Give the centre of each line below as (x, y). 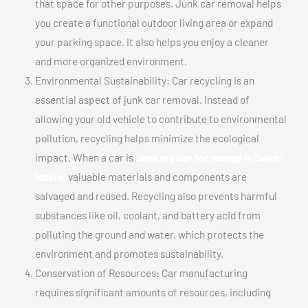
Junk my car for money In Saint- (209, 157)
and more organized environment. (111, 60)
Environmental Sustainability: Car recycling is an (145, 80)
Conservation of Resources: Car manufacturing (141, 272)
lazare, (51, 176)
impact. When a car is (85, 157)
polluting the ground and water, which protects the (150, 234)
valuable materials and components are (156, 176)
